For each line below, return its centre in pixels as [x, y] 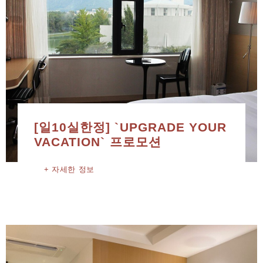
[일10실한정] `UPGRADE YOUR [131, 127]
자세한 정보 [73, 169]
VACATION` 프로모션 [98, 141]
